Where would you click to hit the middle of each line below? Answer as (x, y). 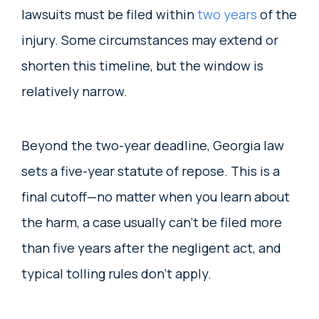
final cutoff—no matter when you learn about (156, 196)
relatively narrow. (76, 91)
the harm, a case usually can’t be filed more (152, 222)
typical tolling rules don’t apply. (116, 273)
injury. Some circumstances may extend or (150, 40)
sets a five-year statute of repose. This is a (151, 171)
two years (227, 14)
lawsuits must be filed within (109, 14)
